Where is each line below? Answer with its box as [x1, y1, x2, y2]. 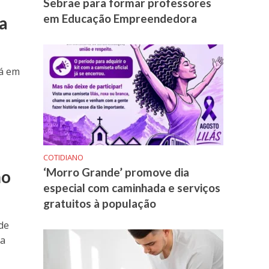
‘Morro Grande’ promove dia [43, 165, 190, 180]
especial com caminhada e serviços [43, 181, 221, 195]
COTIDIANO [43, 152, 84, 163]
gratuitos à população [43, 196, 157, 211]
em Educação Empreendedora [43, 11, 198, 26]
